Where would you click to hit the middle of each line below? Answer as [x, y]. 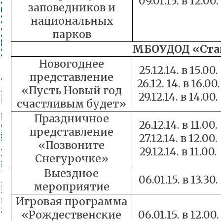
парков [72, 34]
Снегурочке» [72, 159]
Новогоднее [72, 64]
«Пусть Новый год [72, 91]
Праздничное [72, 119]
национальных [72, 21]
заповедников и [72, 8]
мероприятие [72, 187]
